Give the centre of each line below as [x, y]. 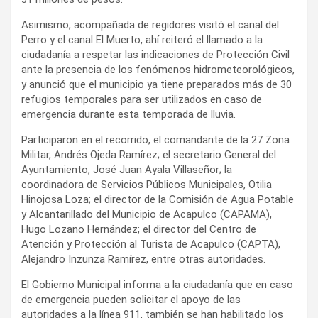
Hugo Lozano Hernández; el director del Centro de [139, 230]
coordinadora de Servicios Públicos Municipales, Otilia [147, 185]
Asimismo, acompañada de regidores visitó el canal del [150, 25]
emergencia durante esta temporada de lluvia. [128, 115]
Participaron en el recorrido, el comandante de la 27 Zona [155, 140]
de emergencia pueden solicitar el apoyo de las [131, 300]
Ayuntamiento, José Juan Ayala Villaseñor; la [127, 170]
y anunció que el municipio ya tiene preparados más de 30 [157, 85]
